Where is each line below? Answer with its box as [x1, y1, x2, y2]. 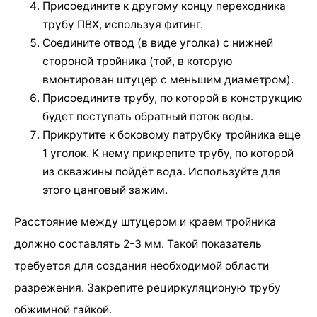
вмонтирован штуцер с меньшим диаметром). [42, 73, 294, 87]
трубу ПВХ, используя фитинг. [42, 18, 203, 32]
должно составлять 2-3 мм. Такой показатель [14, 237, 262, 251]
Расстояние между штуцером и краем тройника [14, 215, 276, 229]
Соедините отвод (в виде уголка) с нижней [42, 36, 273, 50]
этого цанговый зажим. [42, 183, 168, 197]
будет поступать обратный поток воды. [42, 110, 253, 124]
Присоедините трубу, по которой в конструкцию [42, 91, 303, 105]
